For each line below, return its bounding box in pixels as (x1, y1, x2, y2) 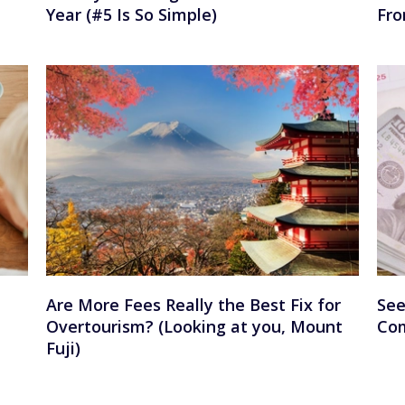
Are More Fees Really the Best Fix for (45, 294, 341, 316)
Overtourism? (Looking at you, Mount (45, 316, 343, 338)
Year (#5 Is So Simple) (45, 3, 217, 25)
